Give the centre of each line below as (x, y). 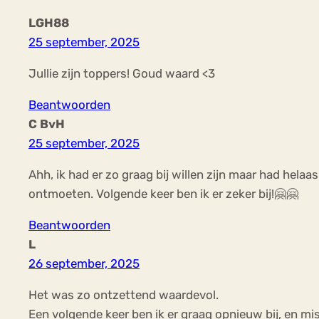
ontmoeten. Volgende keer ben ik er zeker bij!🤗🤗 (163, 193)
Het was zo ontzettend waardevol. (124, 294)
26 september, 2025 (84, 263)
